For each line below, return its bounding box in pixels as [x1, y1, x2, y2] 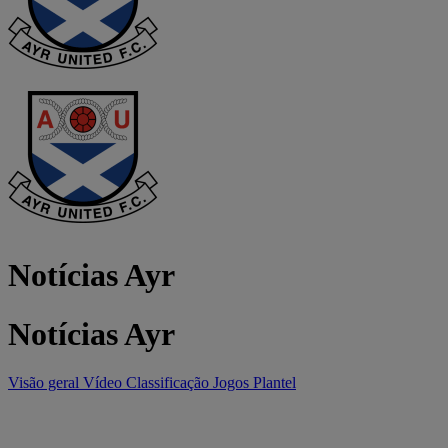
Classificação [126, 374, 213, 392]
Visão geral [8, 374, 83, 392]
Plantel [253, 374, 296, 392]
